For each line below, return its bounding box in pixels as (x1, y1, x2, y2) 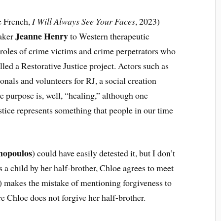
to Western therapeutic (68, 30, 150, 42)
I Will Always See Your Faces (32, 15, 136, 27)
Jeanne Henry (15, 30, 69, 42)
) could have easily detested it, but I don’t (32, 147, 176, 159)
